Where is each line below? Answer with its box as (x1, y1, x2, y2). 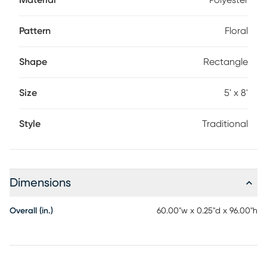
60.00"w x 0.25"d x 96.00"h (157, 207, 257, 215)
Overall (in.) (10, 207, 53, 215)
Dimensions (10, 177, 71, 189)
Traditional (202, 119, 248, 129)
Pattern (19, 26, 51, 36)
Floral (225, 26, 248, 36)
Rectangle (203, 57, 248, 67)
